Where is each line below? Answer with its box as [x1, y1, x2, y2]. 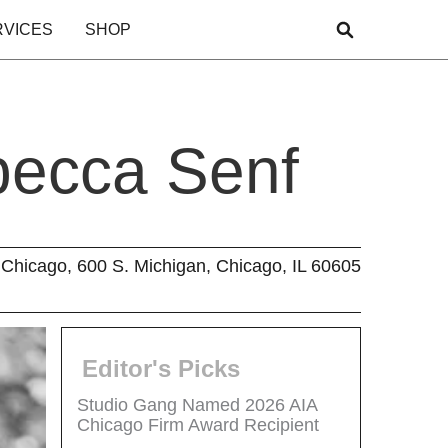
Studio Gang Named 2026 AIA [77, 394, 317, 415]
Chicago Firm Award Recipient [77, 414, 319, 435]
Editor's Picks [82, 354, 240, 382]
